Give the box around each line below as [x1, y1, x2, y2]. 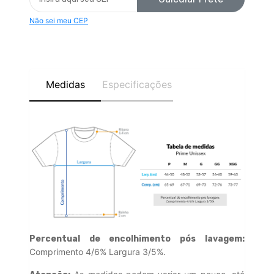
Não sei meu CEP [29, 16, 88, 25]
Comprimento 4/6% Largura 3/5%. [29, 246, 166, 257]
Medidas [45, 78, 85, 91]
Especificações [102, 78, 172, 91]
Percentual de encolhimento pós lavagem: [29, 234, 245, 245]
